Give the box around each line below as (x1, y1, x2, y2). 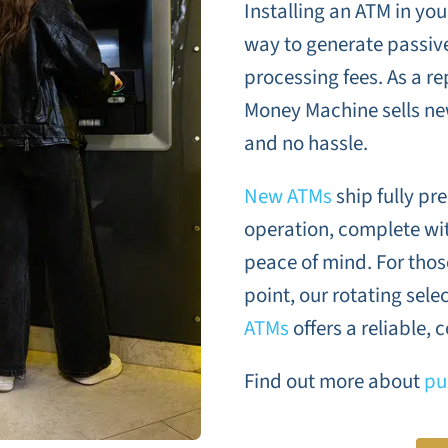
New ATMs (243, 181, 332, 212)
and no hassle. (243, 128, 368, 159)
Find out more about (243, 366, 424, 397)
